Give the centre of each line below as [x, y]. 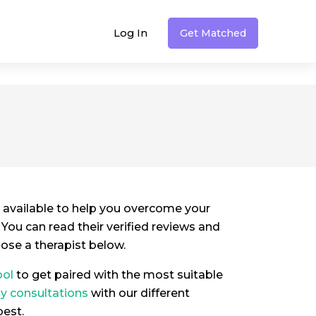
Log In [130, 33]
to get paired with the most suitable [118, 275]
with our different [139, 293]
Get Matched [213, 33]
